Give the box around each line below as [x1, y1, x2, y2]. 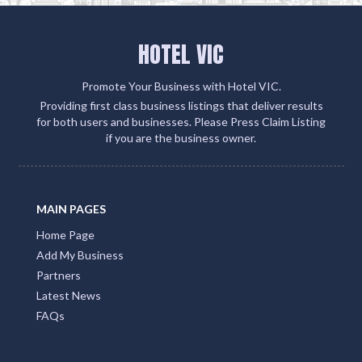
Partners [36, 267, 81, 282]
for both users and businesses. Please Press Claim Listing [36, 114, 326, 128]
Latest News [36, 288, 101, 302]
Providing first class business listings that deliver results [39, 98, 323, 112]
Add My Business [36, 247, 124, 262]
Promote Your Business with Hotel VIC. [81, 78, 281, 93]
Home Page [36, 227, 95, 242]
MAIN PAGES [36, 201, 106, 216]
